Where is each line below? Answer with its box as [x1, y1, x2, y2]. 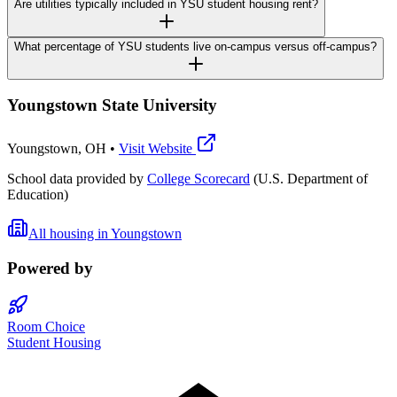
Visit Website [119, 140, 196, 156]
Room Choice [7, 319, 85, 335]
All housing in [28, 225, 111, 241]
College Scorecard [147, 170, 250, 186]
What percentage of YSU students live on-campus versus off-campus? [14, 39, 377, 53]
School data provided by [7, 170, 144, 186]
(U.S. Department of [253, 170, 368, 186]
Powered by [7, 258, 93, 277]
